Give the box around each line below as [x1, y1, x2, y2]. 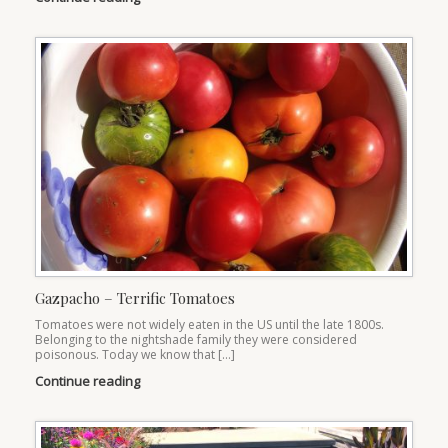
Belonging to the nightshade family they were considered [35, 331, 357, 349]
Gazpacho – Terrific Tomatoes [35, 288, 235, 309]
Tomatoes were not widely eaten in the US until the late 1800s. [35, 316, 384, 334]
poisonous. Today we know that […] [35, 346, 235, 364]
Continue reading [35, 372, 143, 391]
